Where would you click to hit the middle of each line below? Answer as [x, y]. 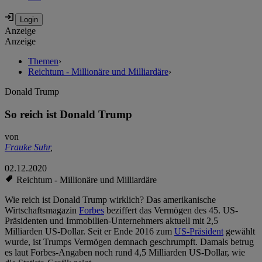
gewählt [239, 232]
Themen [43, 61]
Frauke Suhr [27, 147]
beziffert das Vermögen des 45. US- [171, 211]
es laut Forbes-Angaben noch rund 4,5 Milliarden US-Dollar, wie [125, 253]
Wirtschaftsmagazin [42, 211]
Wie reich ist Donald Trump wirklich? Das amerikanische [110, 200]
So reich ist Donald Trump [68, 114]
